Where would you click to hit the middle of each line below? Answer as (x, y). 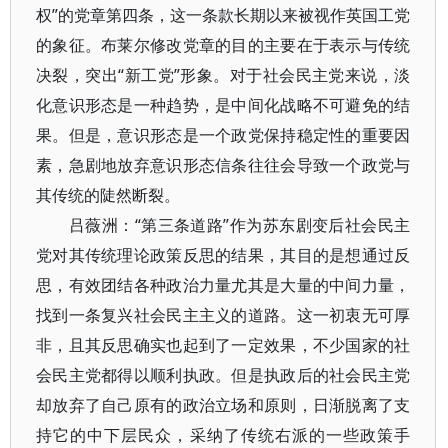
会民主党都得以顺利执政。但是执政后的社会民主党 (223, 375)
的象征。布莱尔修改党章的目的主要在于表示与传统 (223, 45)
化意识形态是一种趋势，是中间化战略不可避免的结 (223, 105)
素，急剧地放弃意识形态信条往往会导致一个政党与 (223, 165)
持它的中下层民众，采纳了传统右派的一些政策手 (223, 435)
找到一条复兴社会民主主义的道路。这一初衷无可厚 (223, 315)
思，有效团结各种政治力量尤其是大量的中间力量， (223, 285)
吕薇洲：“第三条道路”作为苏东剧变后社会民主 (223, 225)
